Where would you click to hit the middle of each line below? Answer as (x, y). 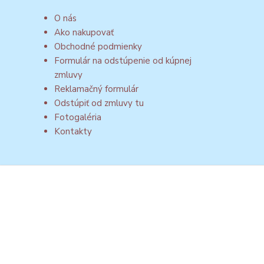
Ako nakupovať (84, 32)
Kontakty (73, 131)
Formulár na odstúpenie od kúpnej (123, 61)
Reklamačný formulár (96, 89)
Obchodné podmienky (98, 47)
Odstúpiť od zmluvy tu (99, 103)
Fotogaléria (78, 117)
